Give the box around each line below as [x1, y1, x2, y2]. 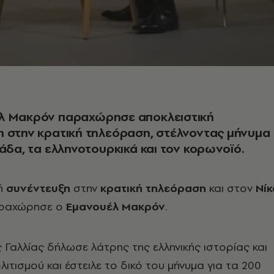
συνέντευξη [6, 180, 70, 196]
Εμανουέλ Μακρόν [66, 199, 165, 214]
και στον [206, 180, 256, 196]
